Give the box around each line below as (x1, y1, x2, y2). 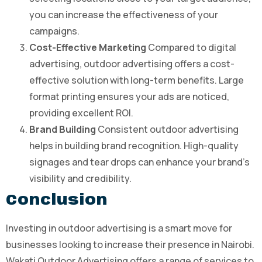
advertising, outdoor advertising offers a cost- (29, 57, 235, 71)
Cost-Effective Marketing (29, 41, 146, 54)
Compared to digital (146, 41, 236, 54)
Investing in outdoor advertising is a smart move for (6, 222, 232, 235)
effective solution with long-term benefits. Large (29, 74, 244, 87)
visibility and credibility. (29, 172, 132, 185)
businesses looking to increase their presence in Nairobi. (6, 238, 254, 251)
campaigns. (29, 25, 80, 38)
